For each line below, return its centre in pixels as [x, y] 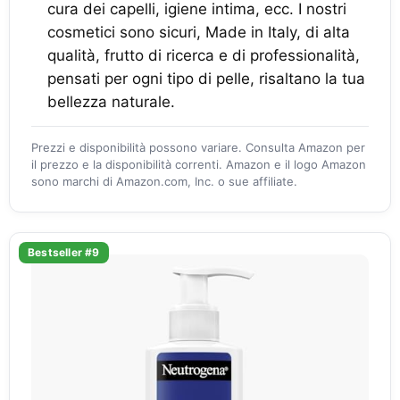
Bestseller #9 [64, 252]
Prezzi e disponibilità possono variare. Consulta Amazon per [198, 147]
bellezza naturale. [111, 102]
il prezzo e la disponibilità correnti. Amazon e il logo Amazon [199, 164]
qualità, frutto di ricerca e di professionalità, [204, 55]
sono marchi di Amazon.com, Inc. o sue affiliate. [164, 181]
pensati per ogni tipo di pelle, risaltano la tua [206, 79]
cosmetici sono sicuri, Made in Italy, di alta [199, 32]
